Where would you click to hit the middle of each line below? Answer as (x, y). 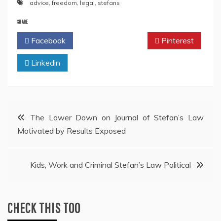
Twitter (112, 41)
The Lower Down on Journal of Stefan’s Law (117, 118)
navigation (35, 141)
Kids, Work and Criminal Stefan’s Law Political (110, 165)
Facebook (47, 41)
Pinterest (177, 41)
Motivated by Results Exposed (72, 131)
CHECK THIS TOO (44, 208)
